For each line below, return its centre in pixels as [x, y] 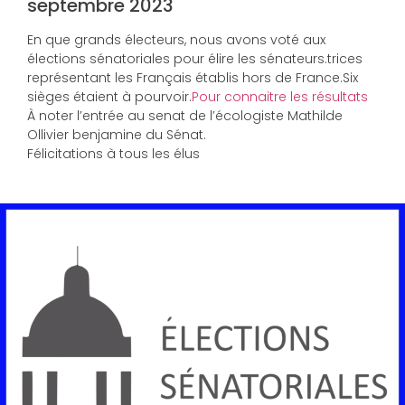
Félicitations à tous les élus [113, 154]
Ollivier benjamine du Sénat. [117, 135]
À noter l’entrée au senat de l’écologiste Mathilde [185, 116]
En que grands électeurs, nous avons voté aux [176, 40]
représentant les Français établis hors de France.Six [193, 78]
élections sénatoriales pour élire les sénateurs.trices [195, 59]
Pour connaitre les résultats [280, 97]
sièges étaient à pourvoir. [109, 97]
